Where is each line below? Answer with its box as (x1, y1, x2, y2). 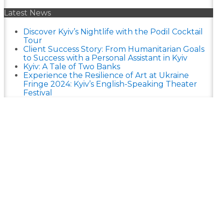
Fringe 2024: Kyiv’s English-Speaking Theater (23, 79, 197, 89)
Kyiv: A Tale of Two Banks (23, 62, 120, 72)
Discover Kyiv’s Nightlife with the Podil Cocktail (23, 27, 203, 37)
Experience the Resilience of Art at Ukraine (23, 71, 189, 80)
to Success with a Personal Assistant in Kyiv (23, 53, 187, 63)
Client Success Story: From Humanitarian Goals (23, 45, 204, 54)
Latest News (4, 8, 51, 17)
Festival (23, 88, 52, 98)
